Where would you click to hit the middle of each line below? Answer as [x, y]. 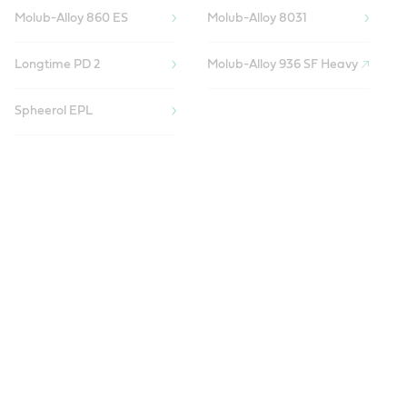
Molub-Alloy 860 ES [71, 19]
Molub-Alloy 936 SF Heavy [282, 65]
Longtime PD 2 [57, 65]
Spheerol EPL [53, 111]
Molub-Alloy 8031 [257, 19]
